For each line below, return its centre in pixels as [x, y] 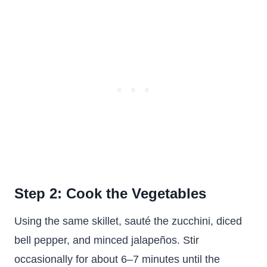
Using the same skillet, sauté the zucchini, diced [128, 221]
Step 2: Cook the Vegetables [110, 193]
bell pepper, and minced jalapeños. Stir [107, 240]
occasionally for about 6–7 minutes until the [117, 259]
